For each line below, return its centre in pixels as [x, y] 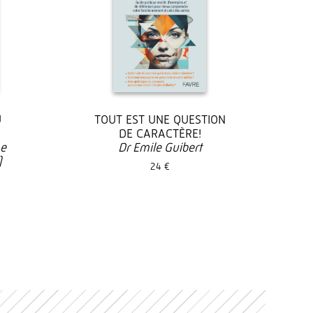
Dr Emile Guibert [160, 147]
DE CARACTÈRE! [160, 133]
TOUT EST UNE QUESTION [160, 119]
